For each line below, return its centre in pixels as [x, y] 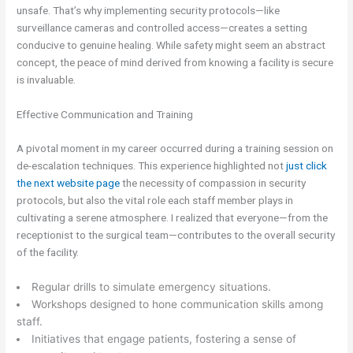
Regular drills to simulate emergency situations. [151, 287]
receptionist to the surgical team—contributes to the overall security [176, 235]
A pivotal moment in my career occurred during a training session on [175, 149]
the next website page [69, 183]
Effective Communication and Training [105, 114]
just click [307, 166]
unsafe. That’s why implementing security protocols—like [149, 10]
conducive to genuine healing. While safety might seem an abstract [171, 45]
